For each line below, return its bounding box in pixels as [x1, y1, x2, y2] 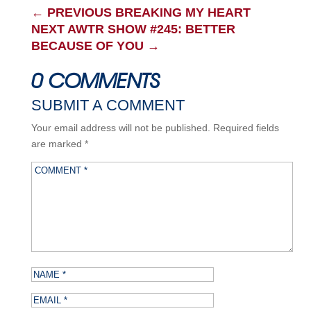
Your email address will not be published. [31, 122, 210, 134]
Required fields [212, 122, 279, 134]
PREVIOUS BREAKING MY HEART [47, 6, 251, 20]
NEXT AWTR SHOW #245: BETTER [31, 22, 235, 37]
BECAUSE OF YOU [31, 39, 144, 53]
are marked [31, 138, 85, 150]
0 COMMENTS [31, 68, 160, 94]
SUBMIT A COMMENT [31, 96, 185, 115]
